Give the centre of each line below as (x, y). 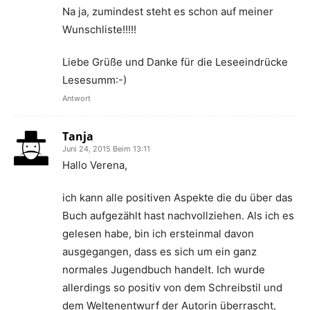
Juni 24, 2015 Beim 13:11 (106, 149)
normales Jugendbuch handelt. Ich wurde (164, 270)
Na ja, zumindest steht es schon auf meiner (168, 11)
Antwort (76, 98)
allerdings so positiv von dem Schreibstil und (172, 288)
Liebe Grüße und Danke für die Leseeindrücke (175, 62)
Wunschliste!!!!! (99, 29)
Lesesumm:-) (94, 80)
